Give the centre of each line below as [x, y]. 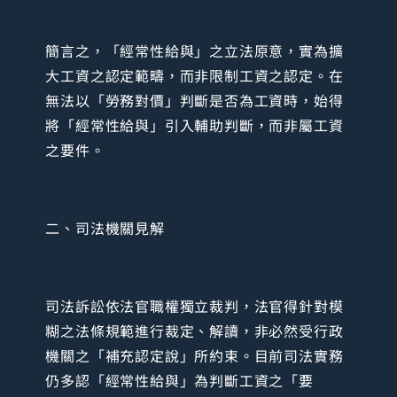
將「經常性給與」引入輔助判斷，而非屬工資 [195, 125]
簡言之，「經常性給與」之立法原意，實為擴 [195, 51]
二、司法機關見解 [105, 228]
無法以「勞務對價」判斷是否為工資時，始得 [195, 101]
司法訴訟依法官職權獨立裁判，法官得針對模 [195, 306]
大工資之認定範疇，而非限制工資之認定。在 [195, 76]
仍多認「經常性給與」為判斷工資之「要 [179, 381]
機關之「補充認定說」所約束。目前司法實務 [195, 356]
